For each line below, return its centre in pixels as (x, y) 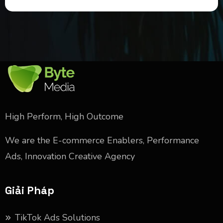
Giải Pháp (30, 191)
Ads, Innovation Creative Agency (70, 157)
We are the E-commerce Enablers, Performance (102, 141)
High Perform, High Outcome (64, 117)
